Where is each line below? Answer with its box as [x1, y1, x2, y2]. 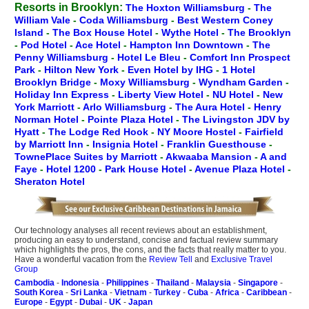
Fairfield [245, 126, 283, 137]
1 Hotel [222, 64, 255, 75]
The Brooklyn [228, 27, 291, 38]
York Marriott [14, 101, 77, 112]
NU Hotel [212, 89, 257, 100]
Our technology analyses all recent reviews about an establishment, [14, 226, 267, 235]
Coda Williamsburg [79, 14, 171, 26]
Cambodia [14, 278, 54, 288]
